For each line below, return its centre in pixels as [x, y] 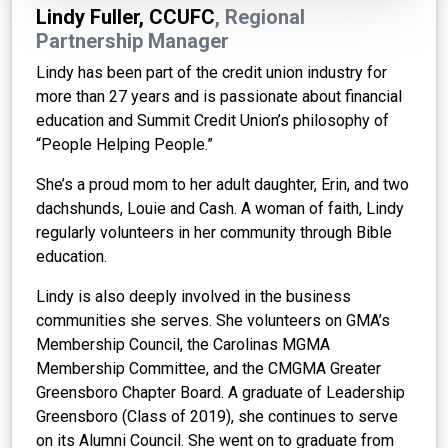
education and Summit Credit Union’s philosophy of [212, 121]
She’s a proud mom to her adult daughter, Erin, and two [222, 185]
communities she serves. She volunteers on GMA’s [213, 321]
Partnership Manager [132, 41]
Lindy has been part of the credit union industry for [211, 73]
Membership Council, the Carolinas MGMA [183, 345]
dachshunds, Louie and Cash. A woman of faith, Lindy [220, 209]
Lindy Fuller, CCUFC [125, 17]
